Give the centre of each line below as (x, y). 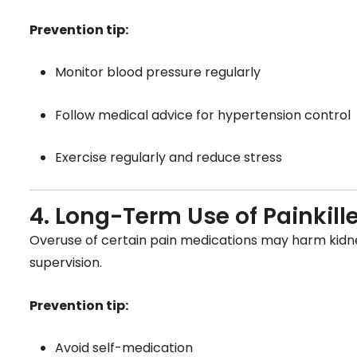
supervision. (66, 263)
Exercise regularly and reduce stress (169, 158)
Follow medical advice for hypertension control (203, 115)
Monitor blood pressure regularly (158, 73)
